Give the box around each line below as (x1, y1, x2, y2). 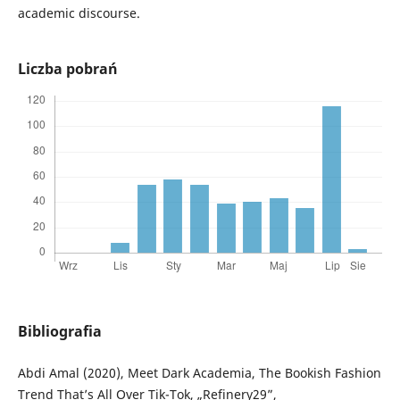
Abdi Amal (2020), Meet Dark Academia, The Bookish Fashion (17, 364, 381, 382)
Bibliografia (17, 321, 102, 342)
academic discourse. (17, 4, 140, 22)
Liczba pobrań (17, 59, 118, 79)
